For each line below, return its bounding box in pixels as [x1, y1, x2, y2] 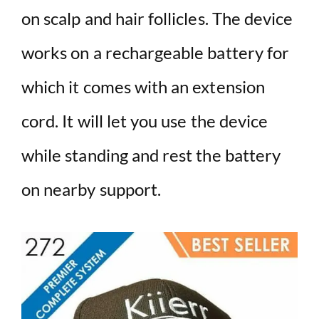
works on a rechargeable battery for [21, 42, 290, 63]
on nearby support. [21, 179, 162, 200]
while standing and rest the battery [21, 145, 281, 166]
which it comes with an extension [21, 76, 265, 98]
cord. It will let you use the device [21, 110, 268, 132]
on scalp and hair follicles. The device [21, 8, 293, 29]
